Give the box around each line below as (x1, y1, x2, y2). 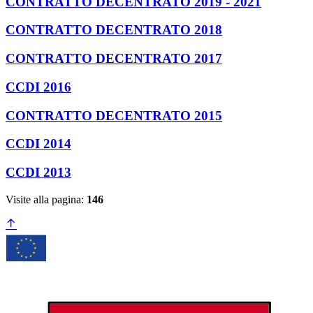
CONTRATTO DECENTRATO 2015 (6, 108, 222, 123)
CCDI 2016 (6, 79, 71, 94)
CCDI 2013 (6, 165, 71, 180)
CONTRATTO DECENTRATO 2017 (6, 51, 222, 66)
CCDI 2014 (6, 136, 71, 152)
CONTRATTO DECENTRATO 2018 (6, 22, 222, 38)
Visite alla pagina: (6, 193, 87, 205)
